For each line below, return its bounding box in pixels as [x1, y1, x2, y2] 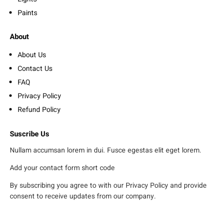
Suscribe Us [10, 128, 49, 139]
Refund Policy [18, 104, 61, 115]
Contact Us [18, 63, 52, 74]
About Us [18, 49, 46, 60]
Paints [18, 7, 37, 18]
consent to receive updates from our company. [10, 191, 156, 202]
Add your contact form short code [10, 163, 115, 174]
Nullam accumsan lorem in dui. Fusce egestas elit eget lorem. [10, 145, 201, 155]
